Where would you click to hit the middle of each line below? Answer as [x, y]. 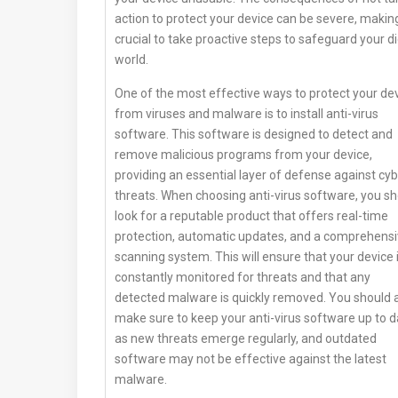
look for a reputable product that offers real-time [251, 216]
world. [131, 60]
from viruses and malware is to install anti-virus [247, 114]
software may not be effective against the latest [251, 359]
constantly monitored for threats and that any [243, 278]
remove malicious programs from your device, [243, 155]
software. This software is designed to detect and [254, 135]
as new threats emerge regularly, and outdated [246, 339]
